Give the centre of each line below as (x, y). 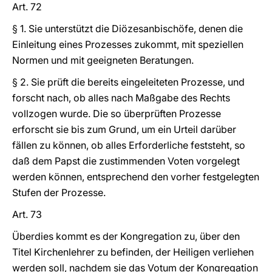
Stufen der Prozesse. (59, 192)
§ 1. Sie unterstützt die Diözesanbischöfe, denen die (127, 29)
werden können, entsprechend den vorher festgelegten (136, 177)
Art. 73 (27, 214)
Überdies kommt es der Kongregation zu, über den (126, 236)
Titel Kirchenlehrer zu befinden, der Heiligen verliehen (133, 252)
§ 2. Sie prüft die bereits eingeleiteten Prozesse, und (128, 82)
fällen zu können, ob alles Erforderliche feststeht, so (129, 145)
